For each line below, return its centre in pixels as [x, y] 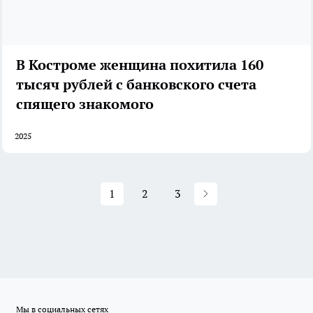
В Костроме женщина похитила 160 [140, 65]
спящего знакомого [85, 104]
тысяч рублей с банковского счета [136, 85]
